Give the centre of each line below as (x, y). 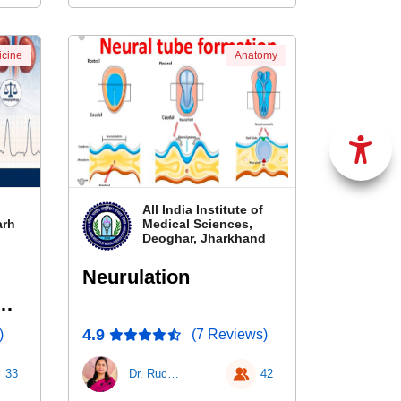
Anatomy (256, 55)
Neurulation (136, 277)
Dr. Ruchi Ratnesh (173, 374)
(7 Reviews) (229, 334)
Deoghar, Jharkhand (204, 238)
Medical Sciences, (197, 224)
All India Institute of (202, 209)
